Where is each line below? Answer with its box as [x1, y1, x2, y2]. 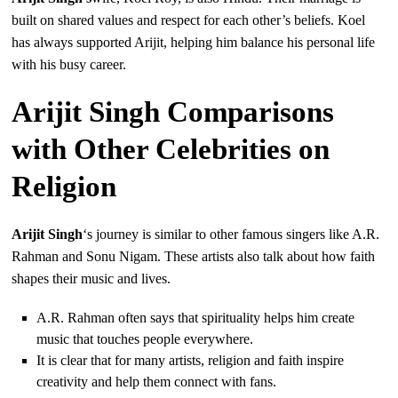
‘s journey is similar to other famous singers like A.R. [83, 227, 380, 243]
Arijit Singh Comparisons [12, 96, 335, 129]
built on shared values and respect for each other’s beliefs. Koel [12, 12, 366, 28]
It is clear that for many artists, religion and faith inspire [36, 353, 345, 369]
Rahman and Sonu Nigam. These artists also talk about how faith [12, 249, 376, 265]
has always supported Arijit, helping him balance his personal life [12, 35, 376, 51]
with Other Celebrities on [12, 133, 330, 166]
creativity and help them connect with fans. [36, 374, 277, 390]
